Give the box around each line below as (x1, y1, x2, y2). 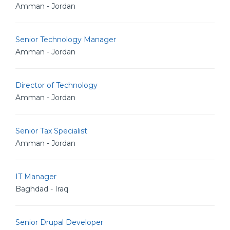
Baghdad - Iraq (15, 184, 68, 194)
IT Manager (15, 172, 56, 181)
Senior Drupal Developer (15, 218, 103, 227)
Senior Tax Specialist (15, 126, 87, 136)
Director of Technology (15, 81, 98, 90)
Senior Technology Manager (15, 35, 116, 44)
